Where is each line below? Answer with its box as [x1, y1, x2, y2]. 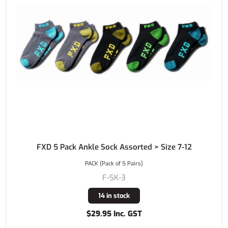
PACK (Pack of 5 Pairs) [85, 159, 143, 167]
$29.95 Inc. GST [86, 208, 142, 219]
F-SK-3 [102, 172, 126, 183]
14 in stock [98, 191, 130, 200]
